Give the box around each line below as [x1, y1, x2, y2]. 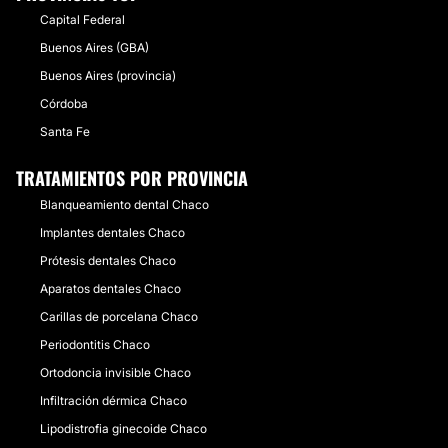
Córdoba [40, 96, 88, 111]
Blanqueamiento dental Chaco [40, 197, 209, 212]
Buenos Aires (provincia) [40, 68, 176, 83]
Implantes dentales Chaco [40, 225, 185, 240]
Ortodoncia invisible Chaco [40, 365, 191, 380]
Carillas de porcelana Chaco [40, 309, 198, 324]
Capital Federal [40, 12, 125, 27]
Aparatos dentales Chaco [40, 281, 181, 296]
